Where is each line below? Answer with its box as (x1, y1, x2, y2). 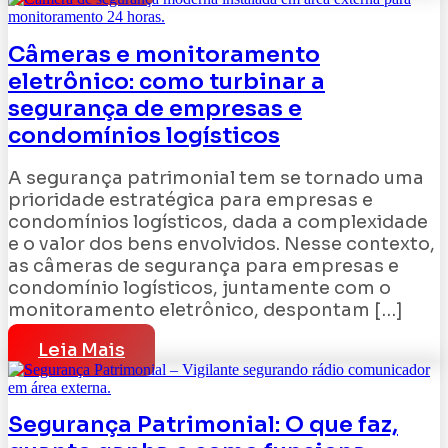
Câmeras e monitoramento (8, 40, 320, 68)
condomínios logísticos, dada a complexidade (8, 210, 428, 233)
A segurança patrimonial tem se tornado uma (8, 166, 424, 189)
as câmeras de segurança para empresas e (8, 254, 399, 277)
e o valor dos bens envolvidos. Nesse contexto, (8, 232, 435, 255)
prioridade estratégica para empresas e (8, 188, 373, 211)
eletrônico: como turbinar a (8, 67, 325, 95)
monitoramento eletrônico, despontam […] (8, 298, 403, 321)
